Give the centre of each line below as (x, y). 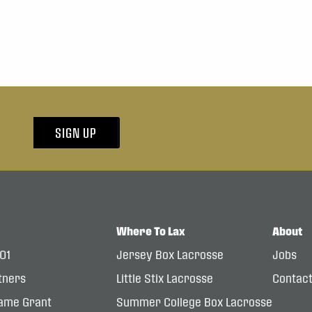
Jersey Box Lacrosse (170, 254)
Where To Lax (151, 231)
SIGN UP (76, 132)
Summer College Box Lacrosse (194, 302)
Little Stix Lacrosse (165, 278)
